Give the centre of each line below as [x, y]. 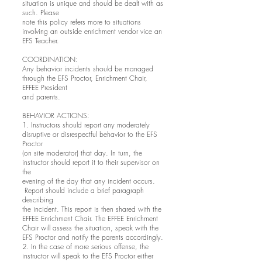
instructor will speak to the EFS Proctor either [88, 256]
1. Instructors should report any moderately [86, 125]
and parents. [41, 97]
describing [38, 200]
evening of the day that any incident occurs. [89, 181]
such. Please [41, 13]
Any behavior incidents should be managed [88, 69]
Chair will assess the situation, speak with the [90, 228]
